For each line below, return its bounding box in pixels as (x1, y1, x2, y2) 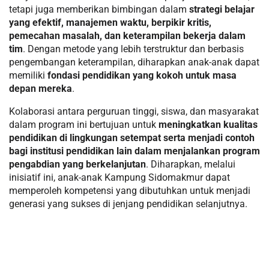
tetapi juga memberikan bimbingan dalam (9, 3, 189, 15)
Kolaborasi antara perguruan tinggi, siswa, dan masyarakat (9, 105, 259, 117)
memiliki (9, 69, 47, 81)
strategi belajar (189, 3, 255, 15)
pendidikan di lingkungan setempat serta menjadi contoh (9, 131, 255, 144)
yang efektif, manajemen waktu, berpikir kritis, (9, 16, 211, 28)
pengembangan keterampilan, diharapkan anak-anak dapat (9, 56, 259, 68)
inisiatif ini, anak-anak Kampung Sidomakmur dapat (9, 171, 230, 183)
